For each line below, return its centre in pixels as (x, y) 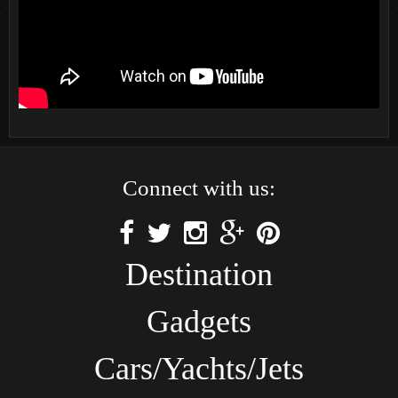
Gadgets (199, 322)
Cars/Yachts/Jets (199, 369)
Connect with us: (199, 188)
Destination (199, 275)
